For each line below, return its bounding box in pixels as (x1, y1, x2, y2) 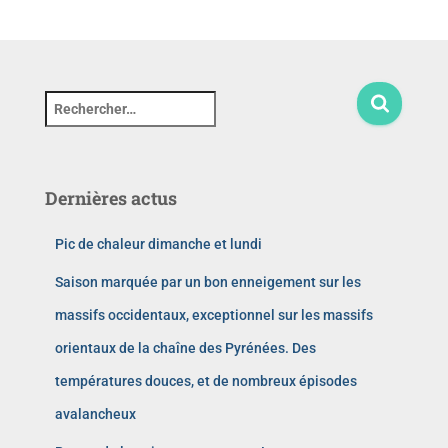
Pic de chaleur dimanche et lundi (55, 236, 262, 253)
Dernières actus (45, 186, 177, 211)
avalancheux (55, 406, 136, 423)
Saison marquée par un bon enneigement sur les (55, 274, 361, 291)
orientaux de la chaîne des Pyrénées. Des (55, 340, 316, 357)
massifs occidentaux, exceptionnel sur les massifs (55, 307, 373, 324)
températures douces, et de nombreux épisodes (55, 373, 357, 390)
